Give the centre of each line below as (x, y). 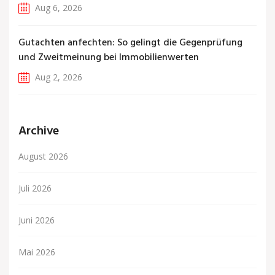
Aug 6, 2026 (57, 8)
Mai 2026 (37, 252)
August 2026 (43, 157)
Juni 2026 (37, 220)
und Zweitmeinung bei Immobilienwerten (109, 58)
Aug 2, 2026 (57, 77)
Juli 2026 (35, 188)
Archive (39, 132)
